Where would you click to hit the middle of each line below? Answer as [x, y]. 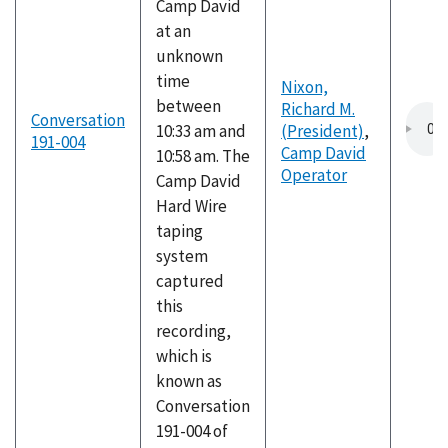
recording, [193, 331]
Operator [314, 175]
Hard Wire [191, 206]
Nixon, [304, 87]
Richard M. [318, 109]
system [182, 256]
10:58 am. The [203, 156]
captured [190, 281]
